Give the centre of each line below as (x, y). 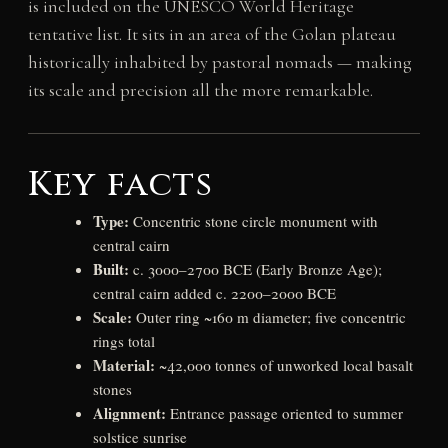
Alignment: (129, 412)
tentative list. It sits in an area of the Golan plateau (211, 33)
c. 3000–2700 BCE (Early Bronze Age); (255, 268)
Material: (123, 364)
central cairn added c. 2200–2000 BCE (214, 292)
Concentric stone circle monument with (253, 220)
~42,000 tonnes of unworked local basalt (283, 364)
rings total (123, 340)
